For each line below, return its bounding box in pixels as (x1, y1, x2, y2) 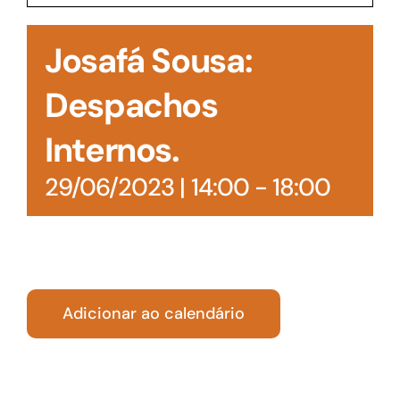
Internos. (45, 128, 179, 172)
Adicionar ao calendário (62, 303, 245, 324)
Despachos (45, 83, 218, 128)
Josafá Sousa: (45, 38, 253, 83)
